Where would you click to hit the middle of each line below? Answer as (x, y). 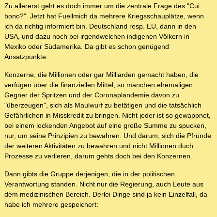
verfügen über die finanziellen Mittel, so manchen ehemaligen (99, 85)
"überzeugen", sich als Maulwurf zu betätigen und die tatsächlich (103, 105)
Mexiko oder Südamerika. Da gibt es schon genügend (87, 47)
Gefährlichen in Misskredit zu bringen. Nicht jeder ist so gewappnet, (108, 116)
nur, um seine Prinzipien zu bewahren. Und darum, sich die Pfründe (108, 136)
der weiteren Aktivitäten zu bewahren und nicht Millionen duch (99, 146)
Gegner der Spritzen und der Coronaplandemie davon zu (92, 95)
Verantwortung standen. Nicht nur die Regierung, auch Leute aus (104, 184)
